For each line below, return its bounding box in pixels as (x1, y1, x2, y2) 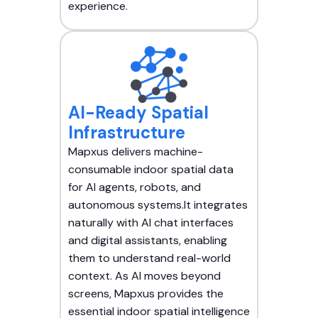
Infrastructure (68, 121, 185, 144)
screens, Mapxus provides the (68, 286, 224, 302)
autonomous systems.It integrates (68, 197, 248, 213)
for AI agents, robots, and (68, 180, 201, 195)
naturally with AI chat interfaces (68, 215, 234, 231)
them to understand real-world (68, 251, 231, 266)
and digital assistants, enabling (68, 233, 227, 248)
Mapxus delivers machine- (68, 144, 203, 160)
